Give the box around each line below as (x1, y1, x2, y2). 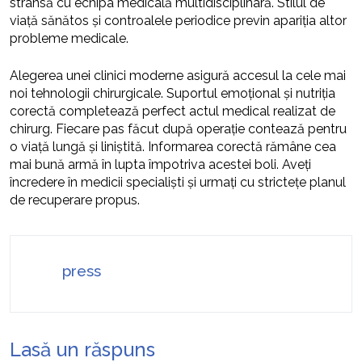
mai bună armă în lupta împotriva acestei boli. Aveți (10, 157, 311, 172)
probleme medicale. (10, 31, 128, 46)
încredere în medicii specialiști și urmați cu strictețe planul (10, 175, 346, 190)
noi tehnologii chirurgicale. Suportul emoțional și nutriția (10, 86, 335, 101)
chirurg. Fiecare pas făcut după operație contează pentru (10, 121, 347, 137)
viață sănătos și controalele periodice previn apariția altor (10, 13, 347, 28)
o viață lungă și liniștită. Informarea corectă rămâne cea (10, 139, 336, 154)
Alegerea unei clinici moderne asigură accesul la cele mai (10, 68, 346, 83)
